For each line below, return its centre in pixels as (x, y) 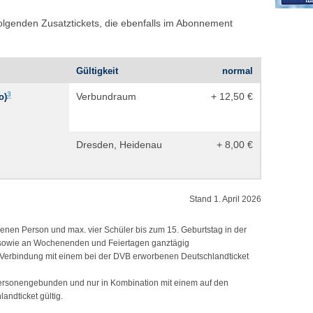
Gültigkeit (97, 71)
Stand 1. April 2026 (226, 198)
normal (238, 71)
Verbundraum (106, 96)
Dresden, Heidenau (119, 144)
